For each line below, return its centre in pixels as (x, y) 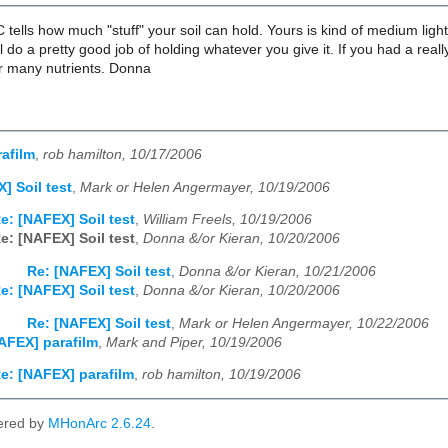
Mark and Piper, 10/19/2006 (194, 342)
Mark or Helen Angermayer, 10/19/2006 (205, 187)
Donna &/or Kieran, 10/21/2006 (277, 272)
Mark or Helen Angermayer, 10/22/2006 (304, 323)
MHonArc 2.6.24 (99, 424)
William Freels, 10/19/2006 (227, 220)
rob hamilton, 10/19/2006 (221, 375)
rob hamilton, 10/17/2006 (122, 155)
